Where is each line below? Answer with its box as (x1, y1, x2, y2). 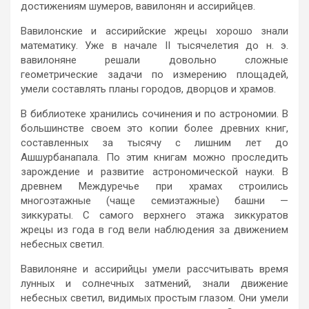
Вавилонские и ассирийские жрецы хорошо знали (21, 24, 288, 37)
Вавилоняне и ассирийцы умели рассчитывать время (21, 262, 288, 275)
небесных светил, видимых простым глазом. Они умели (21, 291, 288, 304)
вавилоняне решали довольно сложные (21, 53, 288, 66)
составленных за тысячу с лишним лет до (21, 136, 288, 149)
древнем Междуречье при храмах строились (21, 179, 288, 192)
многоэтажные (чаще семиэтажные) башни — (21, 194, 288, 207)
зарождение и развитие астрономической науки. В (21, 165, 288, 178)
